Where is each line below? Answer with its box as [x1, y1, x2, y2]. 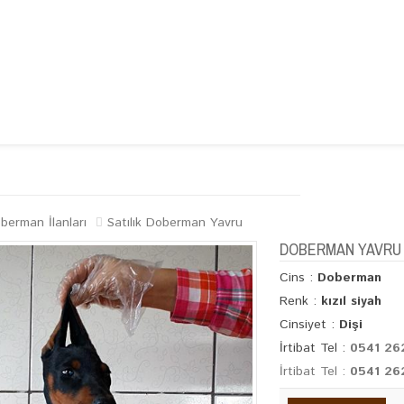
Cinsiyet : [279, 316, 339, 334]
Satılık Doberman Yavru [107, 214, 243, 232]
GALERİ [167, 160, 209, 179]
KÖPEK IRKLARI [54, 160, 140, 179]
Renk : [279, 292, 321, 310]
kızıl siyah [320, 292, 381, 310]
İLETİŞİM [236, 160, 287, 179]
